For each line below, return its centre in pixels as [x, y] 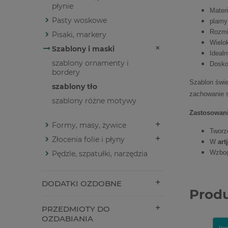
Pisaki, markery [79, 35]
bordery [66, 73]
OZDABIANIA [67, 219]
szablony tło [75, 87]
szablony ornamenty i [90, 63]
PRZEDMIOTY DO [76, 209]
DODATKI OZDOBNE [82, 184]
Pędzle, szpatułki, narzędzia [100, 154]
